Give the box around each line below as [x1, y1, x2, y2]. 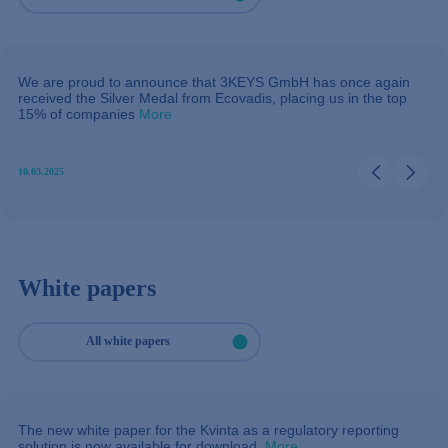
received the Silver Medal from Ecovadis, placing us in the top [18, 89, 407, 106]
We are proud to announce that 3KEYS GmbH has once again [18, 73, 410, 90]
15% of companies [18, 105, 135, 122]
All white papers [85, 334, 170, 349]
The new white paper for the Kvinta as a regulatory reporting [18, 421, 399, 438]
